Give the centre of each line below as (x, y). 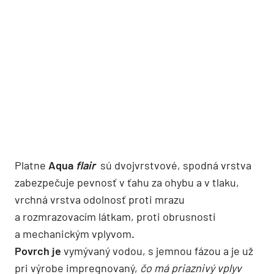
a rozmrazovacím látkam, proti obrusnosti (115, 216)
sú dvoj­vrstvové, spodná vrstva (175, 165)
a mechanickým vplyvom (73, 233)
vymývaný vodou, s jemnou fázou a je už (158, 250)
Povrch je (39, 250)
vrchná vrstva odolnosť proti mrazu (100, 199)
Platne (31, 165)
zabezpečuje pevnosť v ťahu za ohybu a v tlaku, (127, 182)
